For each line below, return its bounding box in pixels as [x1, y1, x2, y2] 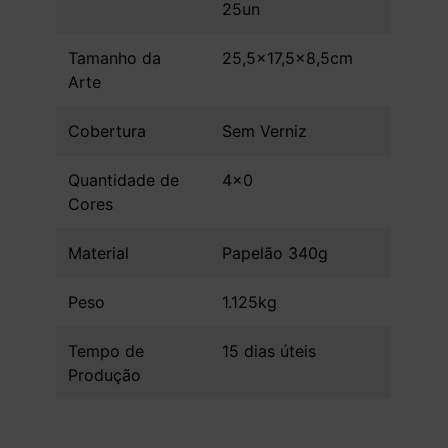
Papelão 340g [222, 243, 329, 264]
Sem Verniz [222, 121, 308, 142]
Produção [68, 365, 142, 386]
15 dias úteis [222, 341, 317, 362]
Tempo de [68, 341, 145, 362]
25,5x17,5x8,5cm [222, 48, 354, 69]
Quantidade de [68, 170, 180, 191]
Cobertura [68, 121, 147, 142]
